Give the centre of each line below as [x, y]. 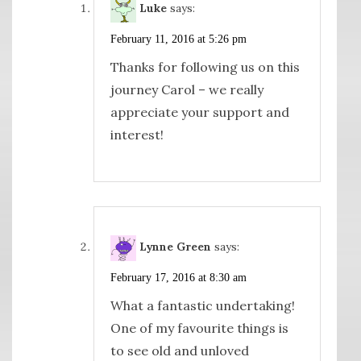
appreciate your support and [199, 112]
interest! [137, 135]
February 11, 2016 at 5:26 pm [178, 39]
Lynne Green [175, 247]
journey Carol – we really [187, 90]
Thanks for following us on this [205, 67]
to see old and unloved [179, 351]
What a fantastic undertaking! [202, 306]
